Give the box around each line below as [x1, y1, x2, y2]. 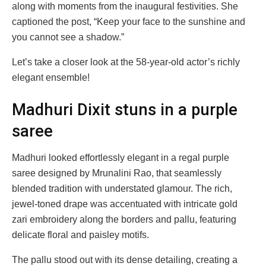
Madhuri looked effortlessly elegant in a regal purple [12, 152, 229, 163]
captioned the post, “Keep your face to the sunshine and [12, 17, 245, 27]
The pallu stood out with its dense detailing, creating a [12, 254, 237, 265]
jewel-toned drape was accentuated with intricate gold [12, 198, 237, 209]
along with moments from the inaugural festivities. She [12, 1, 238, 12]
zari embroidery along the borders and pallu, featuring [12, 214, 236, 224]
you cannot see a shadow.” [12, 32, 124, 43]
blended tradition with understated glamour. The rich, [12, 183, 232, 194]
